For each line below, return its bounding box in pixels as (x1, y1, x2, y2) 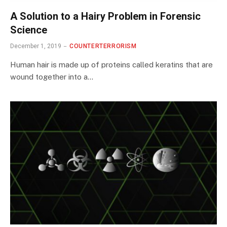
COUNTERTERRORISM (69, 43, 137, 50)
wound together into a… (10, 72, 93, 82)
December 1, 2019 (10, 43, 61, 50)
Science (10, 24, 47, 36)
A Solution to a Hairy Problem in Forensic (10, 10, 201, 23)
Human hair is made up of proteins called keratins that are (10, 60, 213, 69)
